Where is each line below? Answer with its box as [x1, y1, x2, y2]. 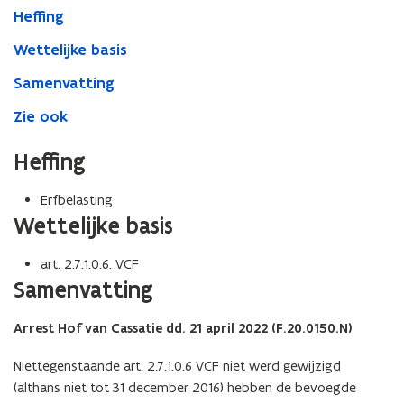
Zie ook [14, 106, 68, 126]
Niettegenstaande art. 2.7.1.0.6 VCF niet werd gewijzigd [14, 356, 341, 374]
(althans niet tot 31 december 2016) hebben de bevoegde [14, 378, 356, 396]
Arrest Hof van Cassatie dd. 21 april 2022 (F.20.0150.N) [14, 318, 353, 337]
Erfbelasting [41, 190, 113, 208]
